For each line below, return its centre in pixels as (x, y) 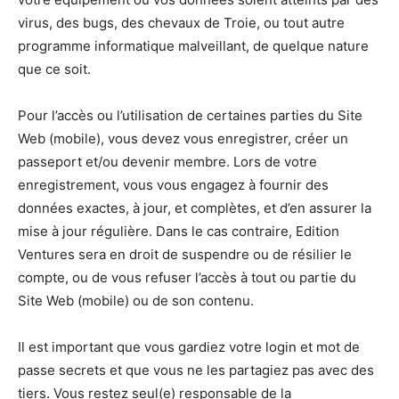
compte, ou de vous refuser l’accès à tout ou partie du (187, 278)
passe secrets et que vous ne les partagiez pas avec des (196, 370)
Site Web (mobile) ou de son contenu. (136, 301)
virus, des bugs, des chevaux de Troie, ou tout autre (181, 23)
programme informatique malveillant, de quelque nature (193, 46)
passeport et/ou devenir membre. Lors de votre (167, 162)
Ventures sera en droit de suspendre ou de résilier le (185, 255)
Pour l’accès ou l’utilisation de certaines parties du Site (190, 116)
